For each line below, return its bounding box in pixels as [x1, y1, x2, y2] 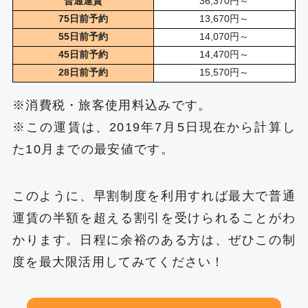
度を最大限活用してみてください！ [12, 255, 225, 269]
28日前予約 [58, 66, 108, 78]
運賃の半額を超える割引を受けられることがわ [12, 211, 296, 225]
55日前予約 [58, 30, 108, 42]
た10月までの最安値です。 [12, 142, 174, 157]
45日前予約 [58, 48, 108, 60]
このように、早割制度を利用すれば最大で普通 [12, 189, 296, 203]
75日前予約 [58, 12, 108, 24]
